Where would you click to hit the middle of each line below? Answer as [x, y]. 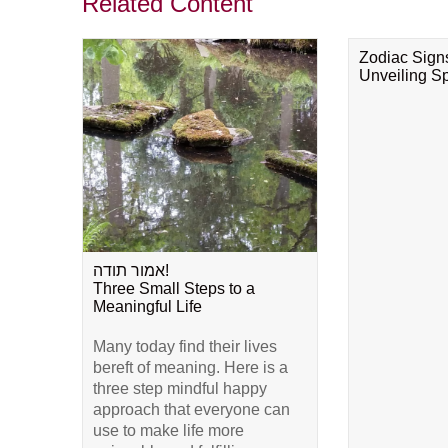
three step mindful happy [180, 388]
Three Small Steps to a [174, 288]
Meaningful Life [147, 306]
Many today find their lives [185, 346]
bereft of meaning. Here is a [190, 367]
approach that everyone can [191, 409]
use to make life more [168, 430]
